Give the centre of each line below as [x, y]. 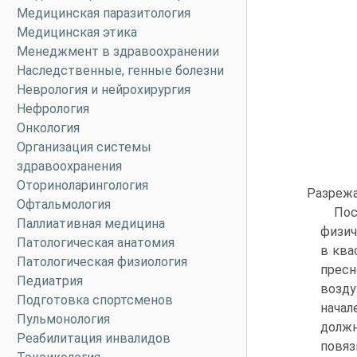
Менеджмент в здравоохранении [118, 51]
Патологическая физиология [102, 262]
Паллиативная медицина [91, 224]
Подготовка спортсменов [95, 300]
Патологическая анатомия [96, 243]
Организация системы [84, 147]
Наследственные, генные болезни [120, 71]
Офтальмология [64, 204]
